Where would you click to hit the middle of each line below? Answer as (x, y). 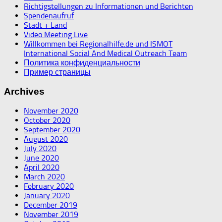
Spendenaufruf (49, 15)
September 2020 (52, 130)
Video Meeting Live (56, 34)
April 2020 (42, 167)
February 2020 (49, 186)
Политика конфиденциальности (82, 62)
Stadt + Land (45, 25)
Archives (24, 91)
